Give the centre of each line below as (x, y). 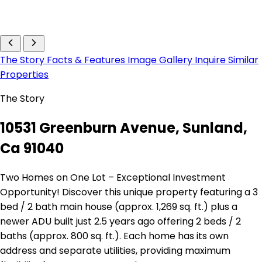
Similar (243, 60)
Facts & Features (87, 60)
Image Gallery (161, 60)
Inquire (211, 60)
